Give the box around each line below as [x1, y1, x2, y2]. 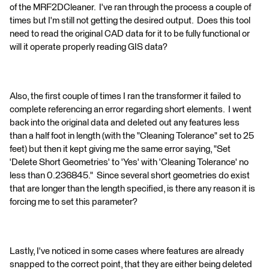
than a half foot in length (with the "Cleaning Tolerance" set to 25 [10, 131, 254, 141]
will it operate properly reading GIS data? [10, 43, 168, 52]
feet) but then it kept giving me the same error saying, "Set [10, 145, 231, 154]
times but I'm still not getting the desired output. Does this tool [10, 16, 250, 25]
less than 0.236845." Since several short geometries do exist [10, 171, 250, 180]
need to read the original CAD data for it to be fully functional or [10, 29, 250, 38]
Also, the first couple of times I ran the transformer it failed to [10, 92, 241, 101]
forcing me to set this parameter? [10, 198, 138, 207]
